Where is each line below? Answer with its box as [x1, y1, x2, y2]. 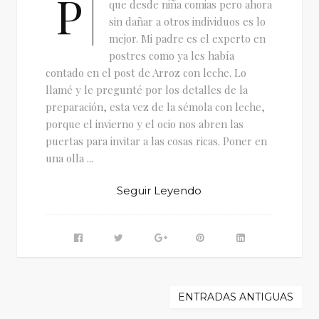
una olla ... [45, 150, 93, 165]
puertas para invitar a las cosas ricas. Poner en [45, 133, 267, 148]
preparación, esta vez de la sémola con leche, [45, 99, 265, 114]
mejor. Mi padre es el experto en [108, 31, 266, 46]
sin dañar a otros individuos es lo [108, 14, 266, 28]
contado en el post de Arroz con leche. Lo [45, 65, 246, 80]
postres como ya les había [108, 48, 234, 63]
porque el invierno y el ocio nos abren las [45, 116, 244, 131]
